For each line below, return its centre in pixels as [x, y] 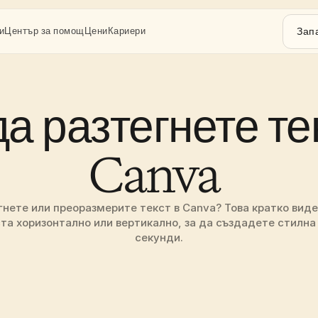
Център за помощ [44, 31]
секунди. [159, 237]
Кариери [126, 31]
